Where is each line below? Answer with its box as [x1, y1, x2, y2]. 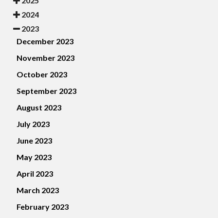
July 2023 [17, 119, 50, 128]
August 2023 [17, 102, 61, 112]
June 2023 [17, 135, 52, 145]
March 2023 [17, 185, 59, 195]
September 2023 [17, 86, 76, 95]
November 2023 [17, 53, 74, 62]
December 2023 [17, 36, 73, 46]
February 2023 [17, 201, 69, 211]
